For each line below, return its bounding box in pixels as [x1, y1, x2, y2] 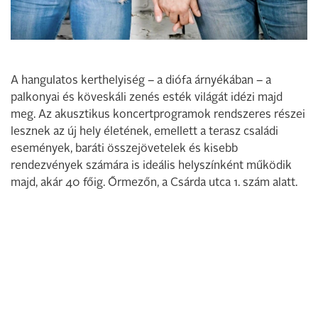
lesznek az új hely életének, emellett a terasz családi [11, 126, 278, 138]
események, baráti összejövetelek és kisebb [11, 143, 238, 155]
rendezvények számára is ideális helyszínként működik [11, 160, 292, 172]
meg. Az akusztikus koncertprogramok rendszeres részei [11, 109, 305, 121]
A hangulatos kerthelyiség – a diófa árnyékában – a [11, 75, 271, 87]
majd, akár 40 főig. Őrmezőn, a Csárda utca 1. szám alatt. [11, 177, 297, 189]
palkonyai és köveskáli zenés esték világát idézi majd [11, 92, 283, 104]
